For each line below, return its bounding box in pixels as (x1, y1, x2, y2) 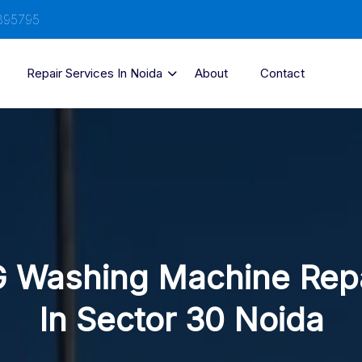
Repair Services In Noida (27, 65, 162, 81)
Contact (260, 65, 305, 81)
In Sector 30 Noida (38, 300, 324, 339)
